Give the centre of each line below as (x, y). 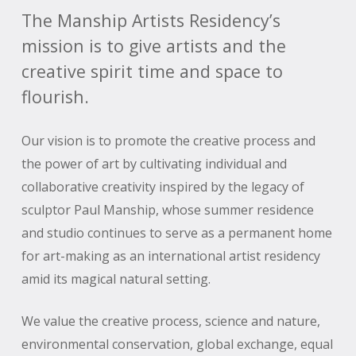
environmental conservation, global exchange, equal (177, 344)
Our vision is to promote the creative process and (168, 141)
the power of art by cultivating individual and (154, 164)
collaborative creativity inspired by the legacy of (163, 187)
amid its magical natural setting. (116, 279)
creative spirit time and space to (152, 72)
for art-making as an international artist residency (170, 256)
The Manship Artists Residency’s (151, 21)
